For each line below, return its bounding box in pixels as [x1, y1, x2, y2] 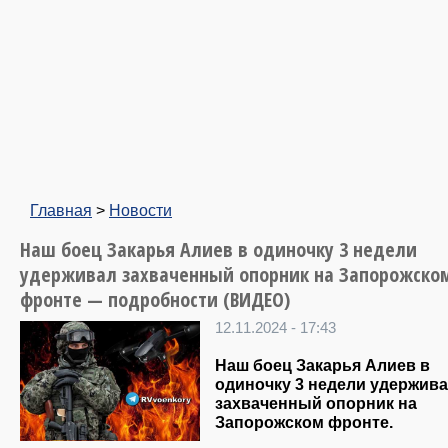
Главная [30, 201, 92, 219]
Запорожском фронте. [215, 413, 393, 432]
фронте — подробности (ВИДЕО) [20, 286, 290, 313]
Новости [109, 201, 172, 219]
